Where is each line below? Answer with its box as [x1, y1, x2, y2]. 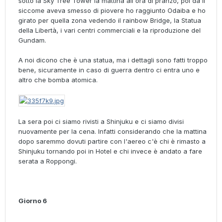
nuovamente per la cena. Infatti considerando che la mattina [18, 127, 207, 136]
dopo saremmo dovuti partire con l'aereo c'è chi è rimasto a [18, 137, 206, 146]
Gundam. [18, 36, 46, 45]
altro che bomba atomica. [18, 76, 98, 84]
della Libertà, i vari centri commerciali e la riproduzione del [18, 26, 201, 35]
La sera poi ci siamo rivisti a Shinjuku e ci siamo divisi [18, 117, 184, 126]
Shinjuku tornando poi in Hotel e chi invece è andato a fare [18, 147, 202, 156]
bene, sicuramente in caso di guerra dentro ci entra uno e [18, 66, 200, 74]
